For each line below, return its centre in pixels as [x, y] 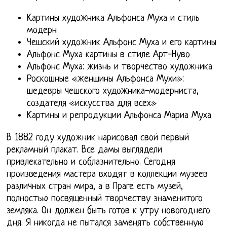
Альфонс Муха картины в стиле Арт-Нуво [109, 55]
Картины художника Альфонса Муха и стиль [113, 18]
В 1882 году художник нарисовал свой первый [98, 138]
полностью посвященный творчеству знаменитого [105, 199]
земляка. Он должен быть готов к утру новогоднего [109, 211]
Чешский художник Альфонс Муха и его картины [122, 43]
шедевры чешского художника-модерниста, [113, 91]
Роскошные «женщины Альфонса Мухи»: [106, 79]
